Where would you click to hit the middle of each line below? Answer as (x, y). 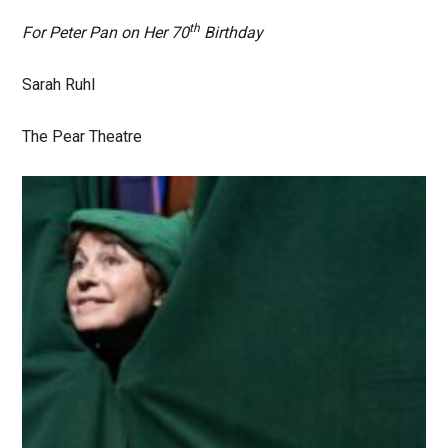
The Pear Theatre (82, 137)
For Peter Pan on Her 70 (106, 33)
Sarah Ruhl (59, 85)
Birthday (232, 33)
